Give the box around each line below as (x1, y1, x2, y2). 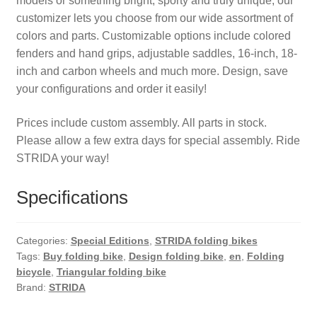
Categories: (16, 234, 71, 246)
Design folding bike (128, 250, 224, 262)
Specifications (16, 187, 128, 207)
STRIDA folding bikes (154, 234, 258, 246)
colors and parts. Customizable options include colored (16, 30, 291, 42)
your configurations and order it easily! (16, 83, 207, 96)
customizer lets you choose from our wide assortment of (16, 12, 293, 25)
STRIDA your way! (16, 151, 109, 164)
